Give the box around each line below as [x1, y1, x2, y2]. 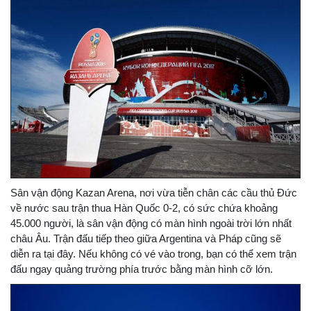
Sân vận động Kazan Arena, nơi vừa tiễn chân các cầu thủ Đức [10, 186, 297, 199]
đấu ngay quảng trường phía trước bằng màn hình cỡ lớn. [10, 262, 273, 275]
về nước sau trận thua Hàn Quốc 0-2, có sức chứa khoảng [10, 201, 278, 214]
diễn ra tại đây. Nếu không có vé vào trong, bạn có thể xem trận [10, 247, 296, 260]
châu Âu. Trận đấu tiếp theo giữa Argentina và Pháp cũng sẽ [10, 232, 281, 244]
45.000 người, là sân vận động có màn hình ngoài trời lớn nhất [10, 217, 292, 229]
